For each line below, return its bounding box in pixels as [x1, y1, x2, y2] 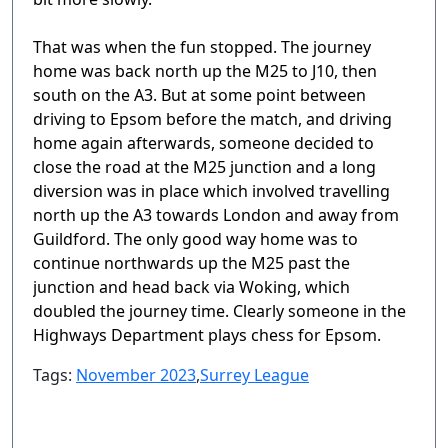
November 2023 [76, 364, 196, 387]
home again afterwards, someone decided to [33, 132, 374, 155]
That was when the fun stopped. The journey [33, 36, 371, 59]
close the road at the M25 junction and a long [33, 156, 376, 179]
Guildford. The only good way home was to [33, 228, 358, 251]
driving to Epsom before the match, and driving [33, 108, 392, 131]
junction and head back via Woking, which [33, 276, 350, 299]
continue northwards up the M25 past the [33, 252, 350, 275]
